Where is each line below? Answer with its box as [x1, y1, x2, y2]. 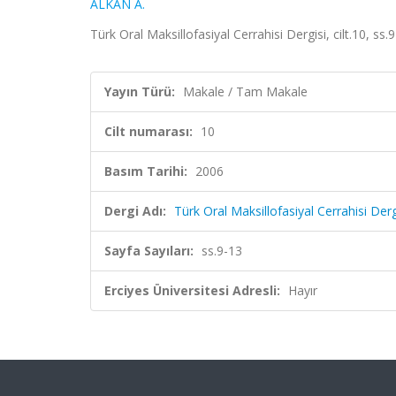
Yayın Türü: [104, 83, 175, 100]
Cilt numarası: [104, 123, 193, 140]
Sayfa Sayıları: [104, 242, 194, 259]
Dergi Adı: [104, 202, 166, 219]
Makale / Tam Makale [183, 83, 308, 100]
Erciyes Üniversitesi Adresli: [104, 282, 280, 299]
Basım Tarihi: [104, 163, 187, 179]
